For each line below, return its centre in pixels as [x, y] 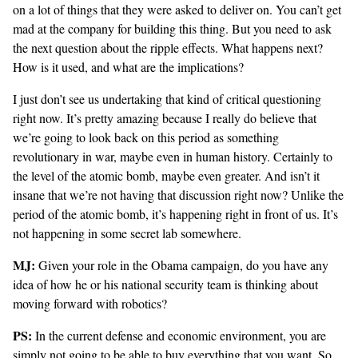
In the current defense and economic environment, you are [179, 336]
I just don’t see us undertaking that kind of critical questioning [167, 99]
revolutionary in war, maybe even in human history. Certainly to [173, 157]
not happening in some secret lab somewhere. [127, 233]
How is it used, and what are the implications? [128, 67]
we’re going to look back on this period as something [146, 137]
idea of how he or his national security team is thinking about [165, 284]
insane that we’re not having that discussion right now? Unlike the [178, 195]
